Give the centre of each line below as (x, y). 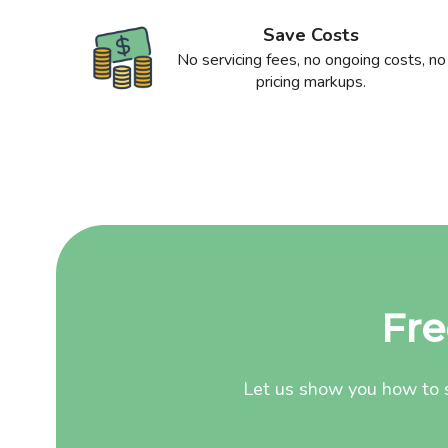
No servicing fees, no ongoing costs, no (311, 59)
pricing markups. (311, 81)
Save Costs (311, 34)
